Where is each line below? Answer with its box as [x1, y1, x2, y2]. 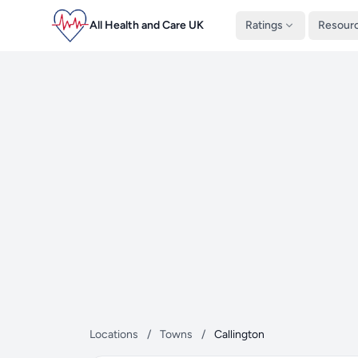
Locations [89, 328, 138, 341]
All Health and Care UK [89, 18, 204, 32]
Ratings [245, 18, 283, 32]
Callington [214, 328, 265, 341]
